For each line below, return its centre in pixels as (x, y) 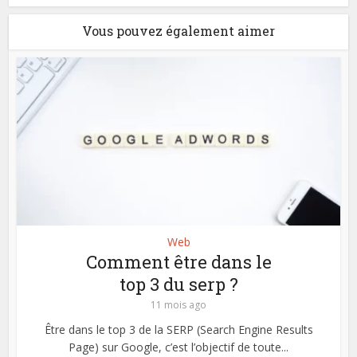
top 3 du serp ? (178, 284)
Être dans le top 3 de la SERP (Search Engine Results (178, 329)
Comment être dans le (178, 261)
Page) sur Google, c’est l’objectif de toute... (178, 347)
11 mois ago (178, 304)
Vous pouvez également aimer (178, 30)
